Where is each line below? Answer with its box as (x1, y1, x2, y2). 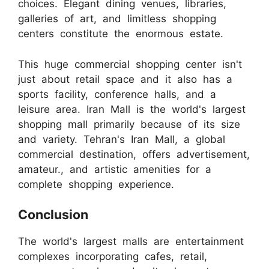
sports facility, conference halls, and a (18, 88, 216, 100)
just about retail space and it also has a (18, 73, 232, 85)
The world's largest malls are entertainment (18, 235, 244, 248)
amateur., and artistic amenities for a (18, 163, 211, 175)
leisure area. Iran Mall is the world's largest (18, 103, 246, 115)
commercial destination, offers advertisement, (18, 148, 250, 160)
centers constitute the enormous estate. (18, 28, 223, 40)
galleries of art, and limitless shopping (18, 13, 216, 25)
